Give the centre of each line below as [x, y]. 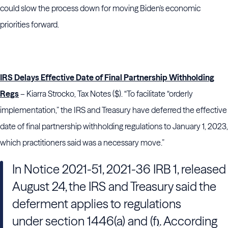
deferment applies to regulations [97, 204]
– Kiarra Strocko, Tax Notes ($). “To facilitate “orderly [106, 94]
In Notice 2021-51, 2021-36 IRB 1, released [119, 169]
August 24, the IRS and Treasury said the [114, 187]
